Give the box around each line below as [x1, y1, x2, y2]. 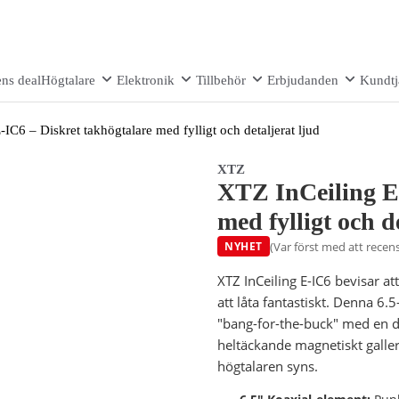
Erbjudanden [267, 73, 338, 87]
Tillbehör [196, 73, 246, 87]
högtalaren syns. [217, 357, 318, 375]
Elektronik [117, 73, 175, 87]
